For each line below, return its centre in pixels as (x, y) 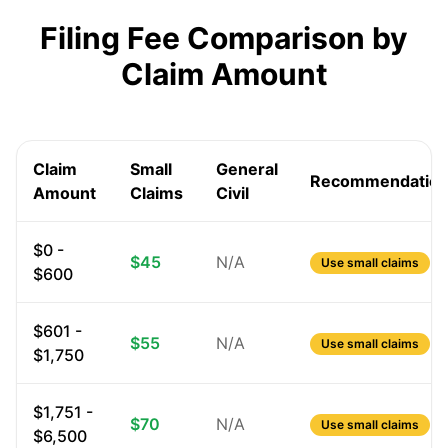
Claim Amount (224, 74)
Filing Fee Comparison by (224, 38)
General (247, 169)
